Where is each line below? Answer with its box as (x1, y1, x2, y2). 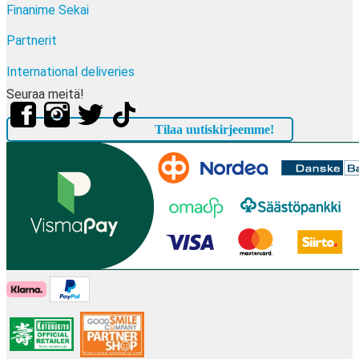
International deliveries (6, 63, 135, 79)
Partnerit (6, 33, 57, 49)
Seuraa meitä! (6, 87, 84, 103)
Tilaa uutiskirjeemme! (155, 123, 275, 137)
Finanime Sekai (6, 2, 89, 18)
